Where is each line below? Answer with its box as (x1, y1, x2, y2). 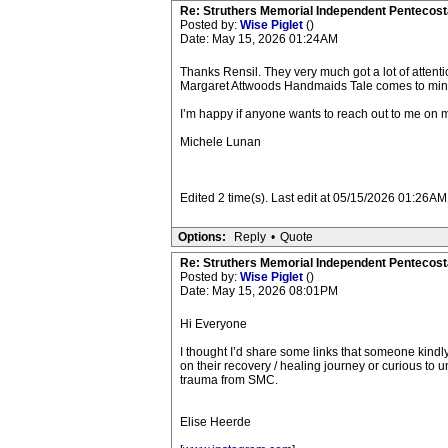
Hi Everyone (179, 317, 247, 331)
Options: (177, 230, 226, 244)
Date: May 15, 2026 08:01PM (179, 284, 338, 298)
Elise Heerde (179, 415, 251, 429)
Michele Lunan (179, 135, 261, 149)
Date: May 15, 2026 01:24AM (179, 32, 338, 46)
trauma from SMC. (179, 373, 278, 387)
